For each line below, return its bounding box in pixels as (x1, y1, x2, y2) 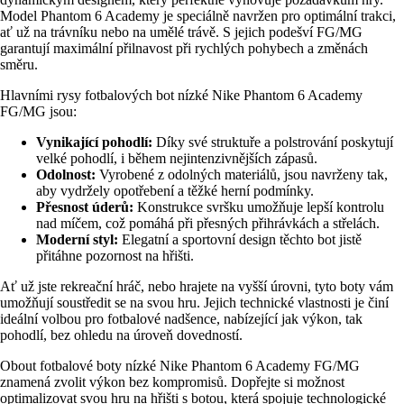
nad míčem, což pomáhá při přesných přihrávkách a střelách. (36, 215, 380, 231)
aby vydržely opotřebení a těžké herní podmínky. (36, 182, 314, 198)
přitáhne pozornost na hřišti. (36, 247, 194, 263)
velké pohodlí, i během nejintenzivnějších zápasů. (36, 150, 317, 166)
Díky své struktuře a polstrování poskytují (152, 133, 393, 150)
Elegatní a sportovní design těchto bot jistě (118, 231, 362, 247)
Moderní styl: (36, 231, 118, 247)
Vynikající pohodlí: (36, 133, 152, 150)
